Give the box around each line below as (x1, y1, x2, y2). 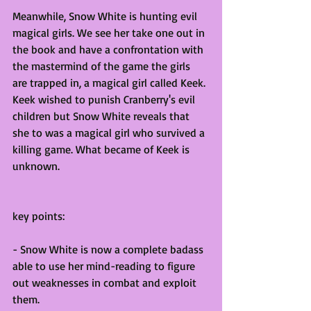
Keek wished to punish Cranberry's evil (12, 92, 198, 106)
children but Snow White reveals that (12, 108, 192, 123)
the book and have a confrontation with (12, 42, 206, 56)
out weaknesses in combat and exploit (12, 275, 199, 289)
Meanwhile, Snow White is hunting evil (12, 8, 200, 23)
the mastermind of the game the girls (12, 58, 193, 73)
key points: (12, 208, 65, 223)
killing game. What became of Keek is (12, 142, 192, 156)
